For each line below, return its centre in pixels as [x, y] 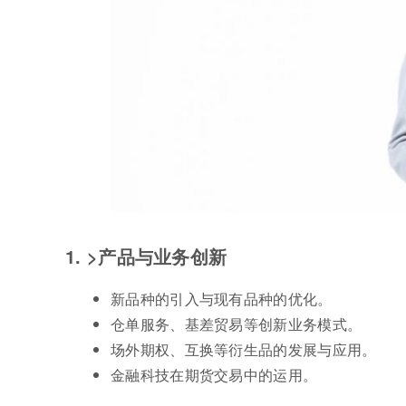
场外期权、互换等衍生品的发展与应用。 [244, 350]
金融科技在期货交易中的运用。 [214, 375]
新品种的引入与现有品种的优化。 [222, 299]
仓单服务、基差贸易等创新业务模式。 [237, 324]
